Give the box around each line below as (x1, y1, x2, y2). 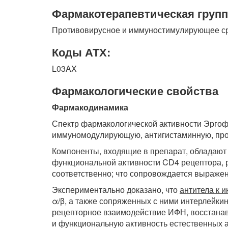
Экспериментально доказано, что (52, 184, 180, 195)
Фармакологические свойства (52, 82, 218, 99)
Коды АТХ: (52, 44, 110, 60)
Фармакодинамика (52, 101, 128, 113)
